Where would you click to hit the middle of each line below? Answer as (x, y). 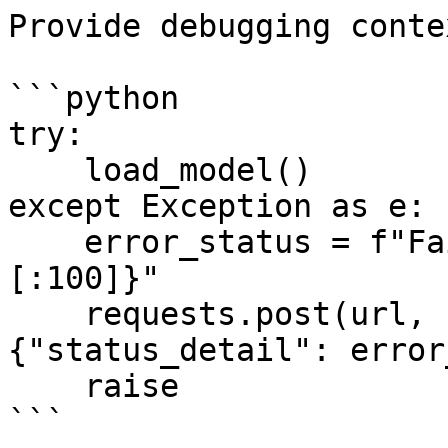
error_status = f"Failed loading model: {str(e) (46, 242)
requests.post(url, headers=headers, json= (46, 314)
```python (93, 98)
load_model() (46, 170)
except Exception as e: (217, 206)
